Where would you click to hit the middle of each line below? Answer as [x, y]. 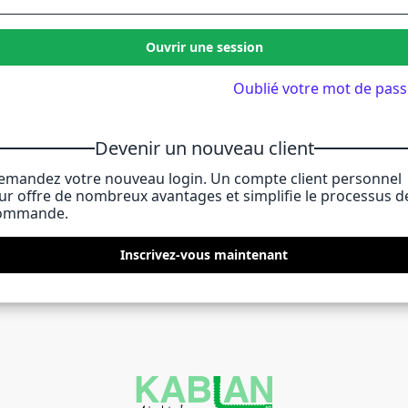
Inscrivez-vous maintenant [204, 255]
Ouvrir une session [204, 47]
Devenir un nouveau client [204, 148]
